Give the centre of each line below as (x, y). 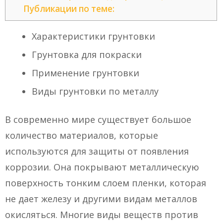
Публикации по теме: (69, 9)
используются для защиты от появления (97, 151)
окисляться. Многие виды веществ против (102, 215)
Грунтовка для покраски (87, 55)
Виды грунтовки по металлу (95, 91)
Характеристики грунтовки (93, 36)
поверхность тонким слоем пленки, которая (106, 183)
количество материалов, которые (82, 136)
